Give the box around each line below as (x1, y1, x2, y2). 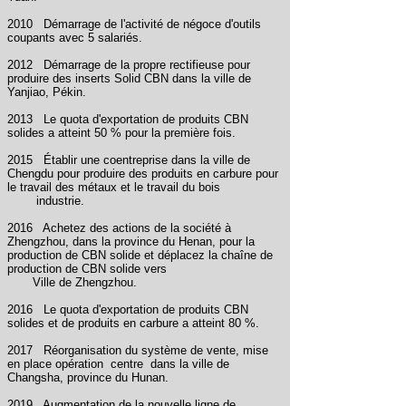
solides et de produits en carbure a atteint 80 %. (7, 316, 259, 330)
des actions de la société (90, 221, 221, 235)
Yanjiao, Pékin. (7, 85, 86, 99)
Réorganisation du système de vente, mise (43, 343, 268, 357)
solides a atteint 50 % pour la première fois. (7, 126, 236, 140)
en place (7, 357, 52, 371)
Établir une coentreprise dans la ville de (43, 153, 250, 167)
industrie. (36, 194, 84, 208)
